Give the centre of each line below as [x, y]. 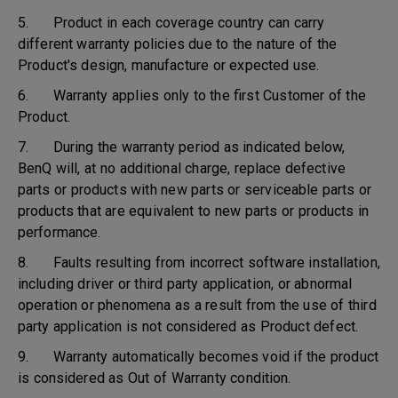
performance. [60, 232]
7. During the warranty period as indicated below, [182, 147]
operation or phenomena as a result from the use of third [197, 305]
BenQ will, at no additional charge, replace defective [182, 168]
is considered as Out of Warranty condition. [155, 378]
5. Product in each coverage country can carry [171, 23]
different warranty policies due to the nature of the [178, 44]
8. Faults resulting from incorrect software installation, [199, 263]
